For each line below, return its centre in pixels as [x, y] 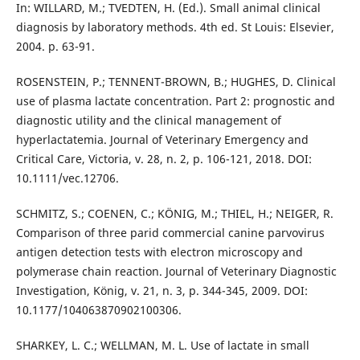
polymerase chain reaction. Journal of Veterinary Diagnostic [176, 272]
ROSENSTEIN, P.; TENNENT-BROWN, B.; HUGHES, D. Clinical [176, 82]
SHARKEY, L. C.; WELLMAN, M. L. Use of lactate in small [162, 346]
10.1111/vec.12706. [67, 178]
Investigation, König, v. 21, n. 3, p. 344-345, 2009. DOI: [162, 291]
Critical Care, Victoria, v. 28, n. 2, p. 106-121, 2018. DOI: [164, 159]
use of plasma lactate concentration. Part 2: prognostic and [175, 101]
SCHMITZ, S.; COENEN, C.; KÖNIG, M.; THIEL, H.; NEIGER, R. [174, 214]
